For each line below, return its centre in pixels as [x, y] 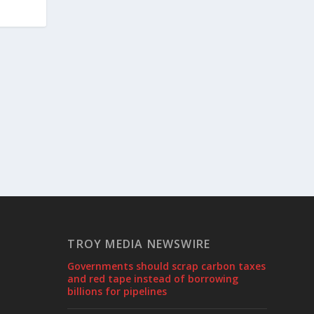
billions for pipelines [117, 291]
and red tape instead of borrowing [153, 279]
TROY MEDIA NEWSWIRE [139, 244]
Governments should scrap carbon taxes [167, 266]
